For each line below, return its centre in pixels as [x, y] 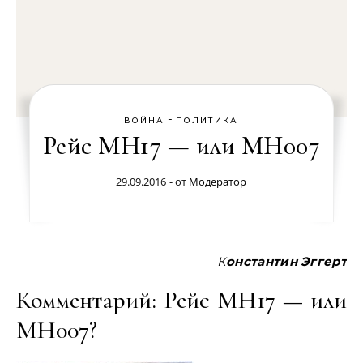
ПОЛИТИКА [207, 120]
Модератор [218, 181]
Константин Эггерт [286, 261]
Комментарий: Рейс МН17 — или [181, 300]
